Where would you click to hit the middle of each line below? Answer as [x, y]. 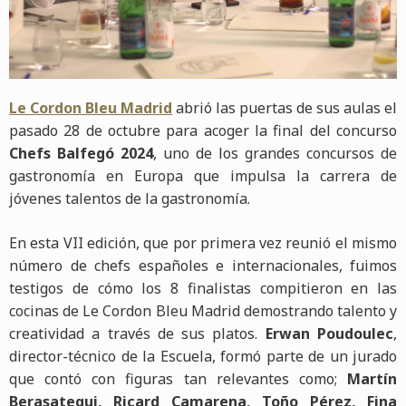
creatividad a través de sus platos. [137, 333]
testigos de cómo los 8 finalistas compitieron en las [203, 288]
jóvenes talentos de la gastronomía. [130, 198]
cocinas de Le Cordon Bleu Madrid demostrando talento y [203, 310]
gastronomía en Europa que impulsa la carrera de [203, 175]
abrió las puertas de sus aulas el [285, 107]
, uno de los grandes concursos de [275, 153]
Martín [372, 378]
